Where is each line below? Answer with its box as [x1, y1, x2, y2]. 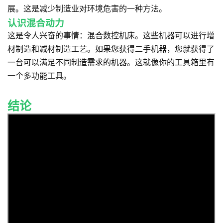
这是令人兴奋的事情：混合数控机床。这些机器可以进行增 [7, 31, 215, 41]
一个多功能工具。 [7, 71, 71, 81]
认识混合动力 [7, 18, 64, 29]
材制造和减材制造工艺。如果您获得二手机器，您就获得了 [7, 44, 215, 54]
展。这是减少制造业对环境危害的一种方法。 [7, 4, 167, 14]
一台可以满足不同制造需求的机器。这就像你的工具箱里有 [7, 58, 215, 68]
